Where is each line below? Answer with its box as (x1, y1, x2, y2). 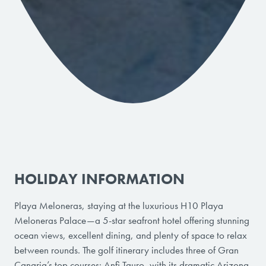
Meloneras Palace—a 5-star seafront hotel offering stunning (14, 213, 249, 227)
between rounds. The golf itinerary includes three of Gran (14, 243, 239, 256)
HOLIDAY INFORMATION (14, 169, 185, 189)
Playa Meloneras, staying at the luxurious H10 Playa (14, 198, 223, 212)
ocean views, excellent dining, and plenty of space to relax (14, 228, 247, 242)
